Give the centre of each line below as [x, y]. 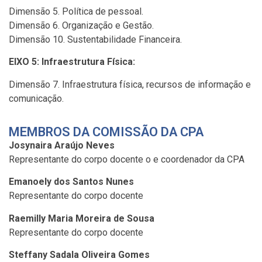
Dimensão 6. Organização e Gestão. [81, 25]
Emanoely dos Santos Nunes [71, 182]
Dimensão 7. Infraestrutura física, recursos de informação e [130, 84]
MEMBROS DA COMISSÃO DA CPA [106, 132]
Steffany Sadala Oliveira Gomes [79, 255]
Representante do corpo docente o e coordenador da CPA [127, 160]
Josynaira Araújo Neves [62, 146]
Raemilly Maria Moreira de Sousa [82, 218]
